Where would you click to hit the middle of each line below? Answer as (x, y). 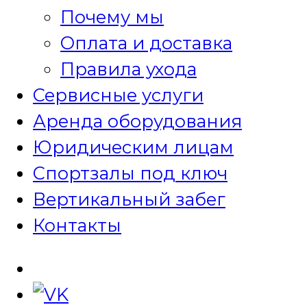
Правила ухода (128, 69)
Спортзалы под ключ (130, 173)
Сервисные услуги (118, 95)
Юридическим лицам (133, 147)
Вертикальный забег (129, 199)
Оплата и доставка (146, 42)
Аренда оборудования (137, 121)
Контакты (77, 225)
